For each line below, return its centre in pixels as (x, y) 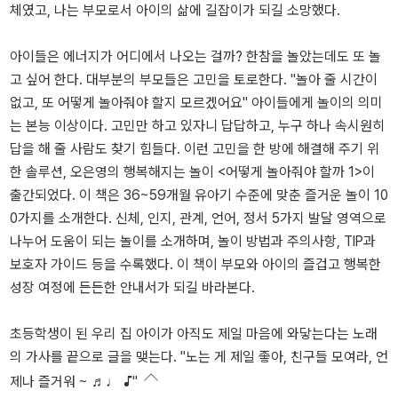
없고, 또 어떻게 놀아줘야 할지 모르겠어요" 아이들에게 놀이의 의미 (196, 103)
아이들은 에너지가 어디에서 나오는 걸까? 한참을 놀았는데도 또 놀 (195, 56)
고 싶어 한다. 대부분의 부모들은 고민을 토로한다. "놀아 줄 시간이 (194, 80)
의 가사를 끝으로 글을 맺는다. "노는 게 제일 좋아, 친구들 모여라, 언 (199, 357)
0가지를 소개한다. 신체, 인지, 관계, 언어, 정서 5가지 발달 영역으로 (198, 218)
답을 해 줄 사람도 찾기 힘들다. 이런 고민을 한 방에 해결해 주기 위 (195, 149)
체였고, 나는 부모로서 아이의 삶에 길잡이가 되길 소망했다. (175, 10)
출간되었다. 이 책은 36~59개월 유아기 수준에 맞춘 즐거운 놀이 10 (199, 195)
